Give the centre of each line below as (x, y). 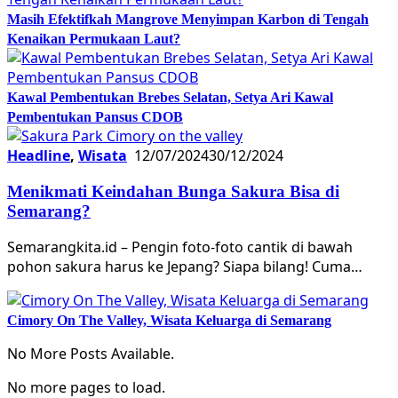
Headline (39, 155)
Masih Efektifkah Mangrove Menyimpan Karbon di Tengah (188, 19)
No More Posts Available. (91, 354)
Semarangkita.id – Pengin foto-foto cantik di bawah (180, 247)
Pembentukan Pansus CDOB (95, 116)
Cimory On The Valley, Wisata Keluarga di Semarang (169, 321)
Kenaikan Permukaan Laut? (94, 38)
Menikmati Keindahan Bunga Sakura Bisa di (173, 191)
